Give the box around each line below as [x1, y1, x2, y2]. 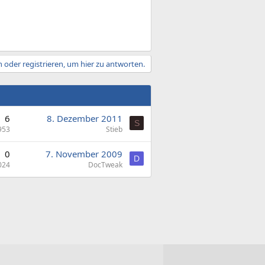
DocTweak [88, 159, 122, 170]
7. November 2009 [46, 147, 122, 160]
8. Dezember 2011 [47, 112, 122, 124]
